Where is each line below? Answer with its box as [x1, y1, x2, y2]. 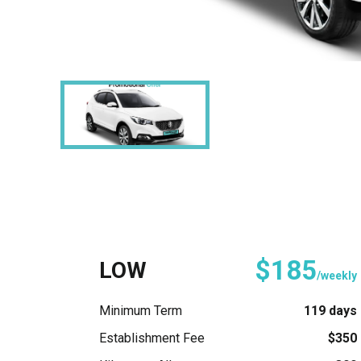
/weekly [317, 268, 357, 282]
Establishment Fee [99, 330, 205, 346]
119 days [304, 302, 357, 318]
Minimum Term [99, 302, 182, 318]
